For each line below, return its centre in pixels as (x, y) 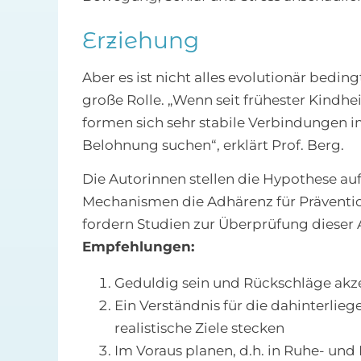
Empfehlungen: (138, 247)
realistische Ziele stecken (199, 328)
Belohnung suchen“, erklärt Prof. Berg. (213, 145)
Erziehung (140, 41)
